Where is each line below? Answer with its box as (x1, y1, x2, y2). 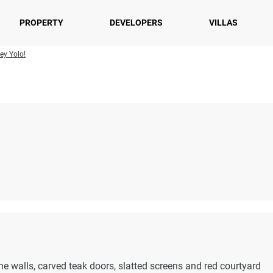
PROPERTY (19, 18, 63, 27)
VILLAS (209, 18, 238, 27)
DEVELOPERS (110, 18, 163, 27)
